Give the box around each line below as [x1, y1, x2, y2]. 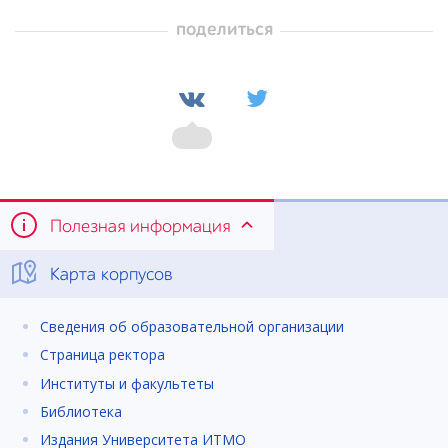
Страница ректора [40, 345, 165, 365]
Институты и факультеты [40, 373, 214, 393]
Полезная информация [45, 217, 235, 236]
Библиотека [40, 402, 122, 422]
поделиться [175, 20, 273, 40]
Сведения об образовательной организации [40, 316, 344, 336]
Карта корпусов [45, 265, 173, 284]
